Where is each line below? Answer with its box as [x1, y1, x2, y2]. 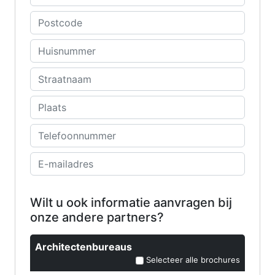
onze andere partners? [30, 210, 164, 225]
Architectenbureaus [35, 241, 132, 254]
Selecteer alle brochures [144, 255, 240, 265]
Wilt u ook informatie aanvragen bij [30, 195, 232, 211]
